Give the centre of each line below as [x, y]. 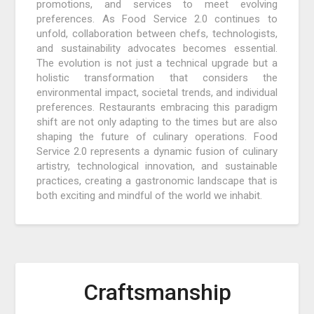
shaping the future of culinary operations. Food [157, 137]
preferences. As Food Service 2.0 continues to [157, 19]
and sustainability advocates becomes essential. [157, 49]
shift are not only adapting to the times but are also [157, 122]
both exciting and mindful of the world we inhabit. [150, 196]
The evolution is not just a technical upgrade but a [157, 63]
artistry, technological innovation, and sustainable [157, 166]
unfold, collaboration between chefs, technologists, [157, 34]
